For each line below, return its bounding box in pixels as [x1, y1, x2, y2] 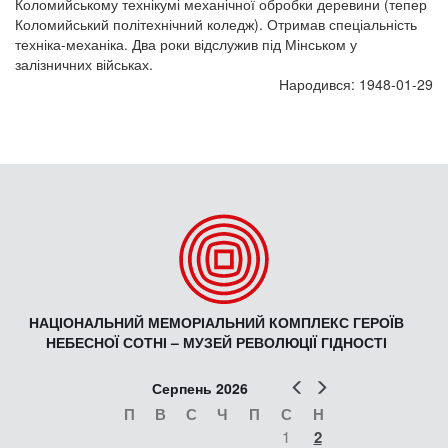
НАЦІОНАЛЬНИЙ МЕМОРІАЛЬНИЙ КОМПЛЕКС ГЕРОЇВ [29, 312, 404, 333]
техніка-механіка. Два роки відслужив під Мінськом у [15, 34, 357, 55]
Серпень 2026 [151, 378, 248, 399]
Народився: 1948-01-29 [279, 74, 433, 95]
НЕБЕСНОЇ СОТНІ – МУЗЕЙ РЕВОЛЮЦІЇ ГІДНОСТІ [46, 332, 387, 353]
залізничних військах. [15, 54, 153, 75]
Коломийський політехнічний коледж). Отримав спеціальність [15, 14, 417, 35]
